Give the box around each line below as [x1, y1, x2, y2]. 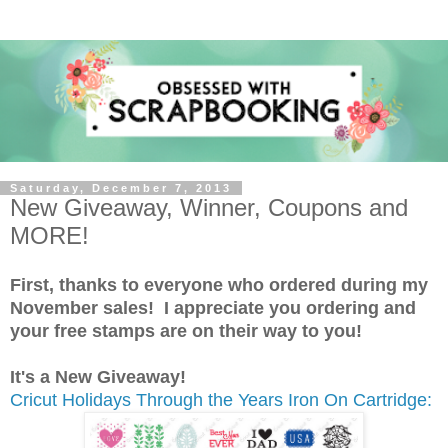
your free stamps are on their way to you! [10, 320, 362, 341]
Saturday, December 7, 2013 [10, 182, 232, 195]
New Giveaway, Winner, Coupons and [10, 194, 408, 222]
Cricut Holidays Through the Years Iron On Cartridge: [10, 389, 432, 410]
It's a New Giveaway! [10, 366, 186, 387]
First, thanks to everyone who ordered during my [10, 274, 428, 295]
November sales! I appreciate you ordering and [10, 297, 416, 318]
